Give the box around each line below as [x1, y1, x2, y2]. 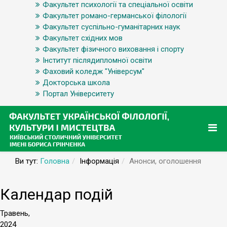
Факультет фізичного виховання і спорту [43, 45, 184, 54]
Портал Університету [43, 89, 114, 98]
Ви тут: [15, 157, 40, 166]
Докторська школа [43, 78, 110, 87]
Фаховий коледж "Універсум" [43, 67, 144, 76]
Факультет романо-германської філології [43, 11, 186, 20]
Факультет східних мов [43, 33, 123, 43]
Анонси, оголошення [129, 157, 201, 166]
